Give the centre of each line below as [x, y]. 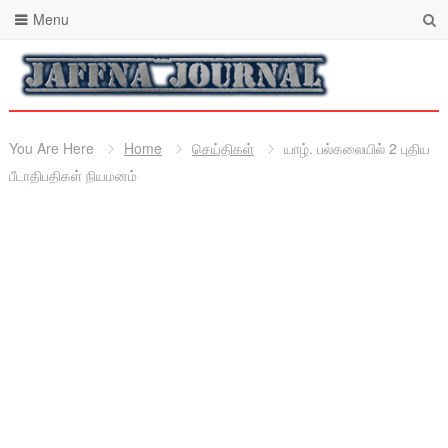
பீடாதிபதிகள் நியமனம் [72, 175]
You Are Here [51, 148]
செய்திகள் [222, 148]
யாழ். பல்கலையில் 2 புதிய [356, 148]
